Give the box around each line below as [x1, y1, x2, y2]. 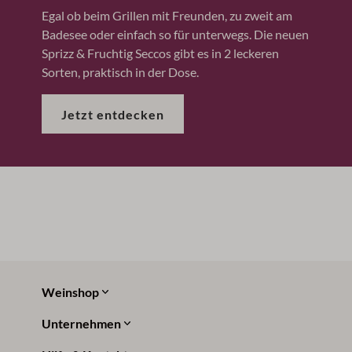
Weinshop [41, 285, 99, 300]
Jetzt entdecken [60, 108, 164, 122]
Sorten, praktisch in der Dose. [41, 65, 199, 79]
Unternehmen [41, 317, 121, 332]
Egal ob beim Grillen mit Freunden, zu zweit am [41, 9, 292, 23]
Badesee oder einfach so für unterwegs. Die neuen [41, 27, 309, 42]
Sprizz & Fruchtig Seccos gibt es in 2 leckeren [41, 46, 279, 60]
